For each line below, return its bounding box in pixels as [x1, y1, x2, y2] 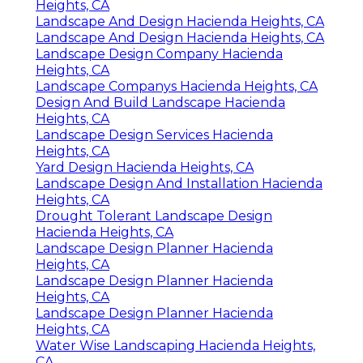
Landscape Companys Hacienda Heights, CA [36, 79, 318, 95]
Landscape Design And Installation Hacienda [36, 176, 322, 192]
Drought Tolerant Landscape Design [36, 208, 272, 224]
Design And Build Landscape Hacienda [36, 95, 285, 111]
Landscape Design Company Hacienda [36, 46, 283, 62]
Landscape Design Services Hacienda [36, 127, 273, 143]
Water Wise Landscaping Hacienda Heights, [36, 338, 315, 354]
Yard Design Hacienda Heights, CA [36, 160, 254, 176]
